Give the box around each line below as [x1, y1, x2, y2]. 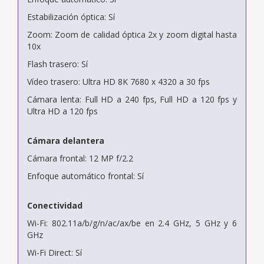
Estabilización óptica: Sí [27, 11, 115, 22]
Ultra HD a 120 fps [27, 105, 98, 117]
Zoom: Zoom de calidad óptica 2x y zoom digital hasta [27, 28, 237, 40]
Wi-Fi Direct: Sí [27, 246, 82, 258]
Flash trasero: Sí [27, 58, 88, 70]
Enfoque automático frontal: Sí [27, 170, 144, 181]
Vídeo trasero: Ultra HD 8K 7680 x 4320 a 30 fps [27, 75, 210, 87]
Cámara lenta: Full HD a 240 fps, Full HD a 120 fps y [27, 93, 237, 105]
